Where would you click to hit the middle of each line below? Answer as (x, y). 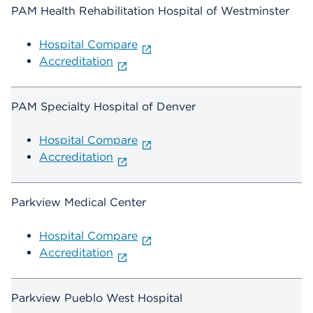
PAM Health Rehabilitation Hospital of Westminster (150, 11)
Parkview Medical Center (79, 203)
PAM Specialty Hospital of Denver (103, 107)
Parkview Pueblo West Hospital (97, 298)
